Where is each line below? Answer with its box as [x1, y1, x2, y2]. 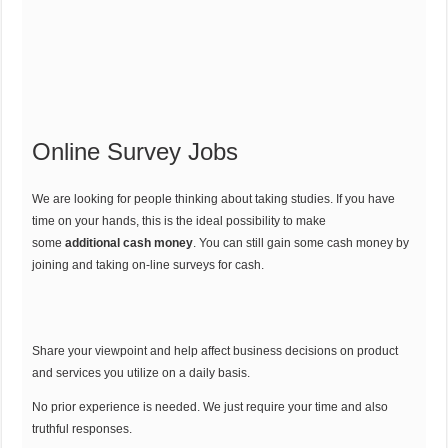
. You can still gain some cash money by [193, 235, 410, 250]
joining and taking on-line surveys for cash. [32, 257, 265, 272]
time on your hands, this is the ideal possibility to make [32, 213, 327, 228]
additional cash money [65, 235, 194, 250]
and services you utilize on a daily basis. [32, 365, 251, 380]
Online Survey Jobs [32, 137, 239, 165]
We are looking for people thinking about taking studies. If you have [32, 191, 396, 206]
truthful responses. [32, 421, 133, 436]
